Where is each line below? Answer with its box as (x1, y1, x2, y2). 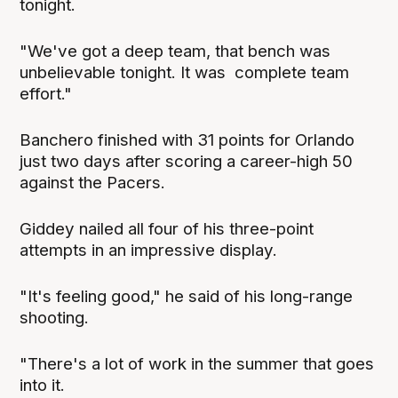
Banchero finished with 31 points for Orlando (20, 130, 355, 150)
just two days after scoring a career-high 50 (20, 151, 354, 171)
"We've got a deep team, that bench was (20, 40, 331, 61)
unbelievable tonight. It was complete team (20, 61, 350, 83)
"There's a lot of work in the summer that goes (20, 354, 375, 375)
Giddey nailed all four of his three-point (20, 219, 314, 240)
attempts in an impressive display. (20, 240, 278, 261)
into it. (20, 375, 66, 396)
